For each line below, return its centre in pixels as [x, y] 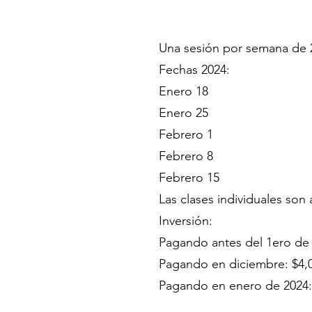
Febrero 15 [189, 177]
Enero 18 [184, 91]
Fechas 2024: [194, 69]
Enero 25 [184, 112]
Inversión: [186, 220]
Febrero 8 [186, 156]
